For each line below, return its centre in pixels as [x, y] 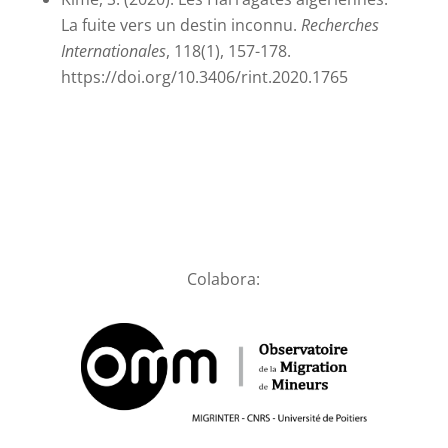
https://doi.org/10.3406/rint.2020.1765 [204, 77]
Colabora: [224, 279]
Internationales [113, 51]
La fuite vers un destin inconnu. [180, 25]
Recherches [339, 25]
